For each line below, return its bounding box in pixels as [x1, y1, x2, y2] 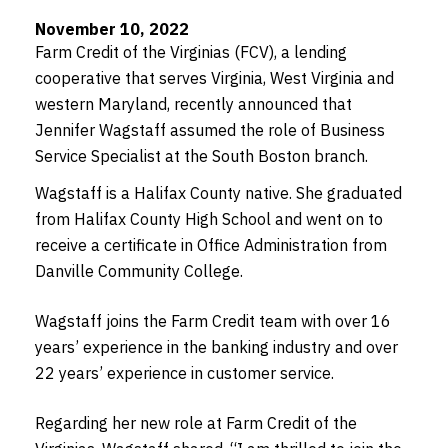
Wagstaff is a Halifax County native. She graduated [35, 182, 402, 203]
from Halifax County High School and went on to [35, 208, 383, 229]
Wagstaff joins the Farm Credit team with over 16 [35, 310, 391, 331]
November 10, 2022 [35, 18, 189, 39]
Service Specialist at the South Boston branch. [35, 145, 368, 166]
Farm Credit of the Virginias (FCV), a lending [35, 41, 347, 62]
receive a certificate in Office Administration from [35, 234, 387, 255]
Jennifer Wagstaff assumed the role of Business [35, 119, 385, 140]
